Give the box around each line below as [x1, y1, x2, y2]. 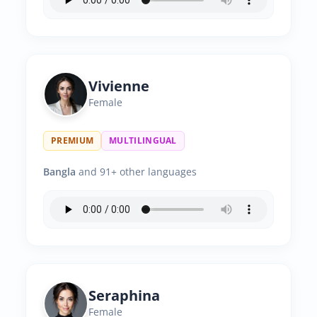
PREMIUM [51, 134, 94, 146]
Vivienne [88, 76, 149, 96]
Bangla [43, 165, 76, 178]
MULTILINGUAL [109, 134, 177, 146]
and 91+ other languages [76, 165, 197, 178]
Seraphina [88, 286, 160, 305]
